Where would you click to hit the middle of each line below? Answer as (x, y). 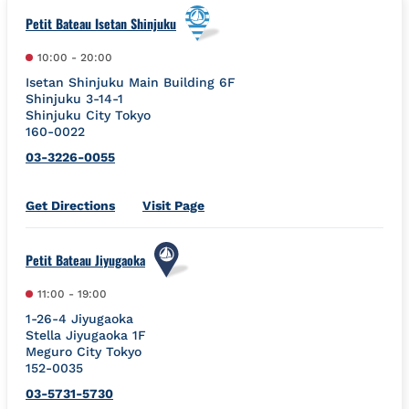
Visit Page (173, 205)
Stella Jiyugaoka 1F (86, 335)
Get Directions (70, 205)
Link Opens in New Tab (186, 204)
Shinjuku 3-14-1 (74, 98)
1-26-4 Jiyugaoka (79, 318)
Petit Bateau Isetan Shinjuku (101, 23)
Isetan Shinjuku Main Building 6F (131, 82)
